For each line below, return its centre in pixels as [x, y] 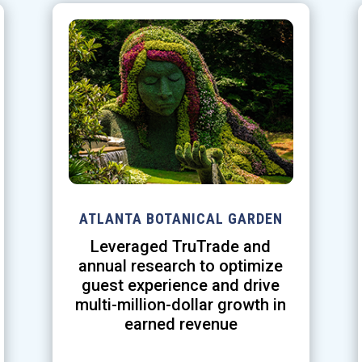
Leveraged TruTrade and [181, 247]
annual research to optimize [181, 266]
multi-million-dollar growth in [181, 305]
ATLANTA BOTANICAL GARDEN [181, 219]
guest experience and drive [181, 286]
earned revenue [181, 324]
